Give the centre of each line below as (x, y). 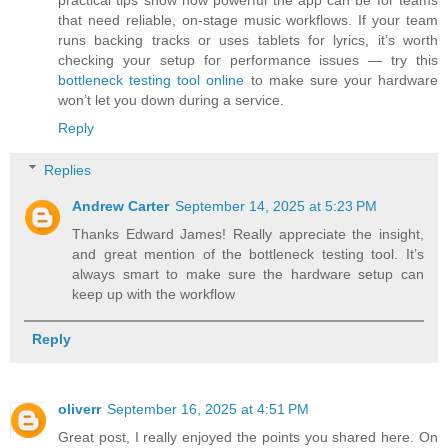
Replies (68, 169)
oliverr (79, 408)
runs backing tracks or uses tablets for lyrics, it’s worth (248, 40)
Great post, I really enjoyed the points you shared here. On (248, 436)
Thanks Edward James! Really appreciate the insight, (248, 233)
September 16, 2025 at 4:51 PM (208, 408)
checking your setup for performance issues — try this (248, 60)
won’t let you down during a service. (171, 100)
